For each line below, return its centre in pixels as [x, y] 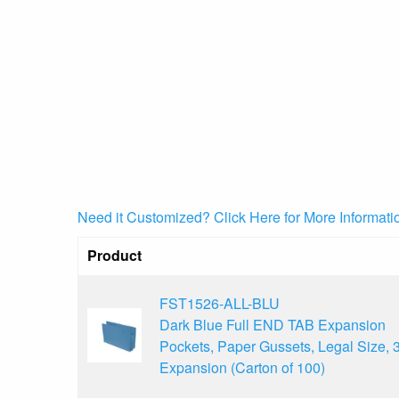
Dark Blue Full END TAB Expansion [273, 324]
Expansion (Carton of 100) [242, 367]
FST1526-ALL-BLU [220, 303]
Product [114, 255]
